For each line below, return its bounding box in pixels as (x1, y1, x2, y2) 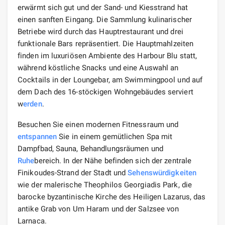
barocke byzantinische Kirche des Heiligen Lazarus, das (18, 192, 206, 201)
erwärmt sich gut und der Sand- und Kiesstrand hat (18, 3, 188, 12)
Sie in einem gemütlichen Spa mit (57, 132, 173, 141)
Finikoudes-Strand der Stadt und (18, 168, 128, 177)
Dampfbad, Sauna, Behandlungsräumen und (18, 144, 163, 153)
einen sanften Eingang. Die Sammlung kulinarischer (18, 15, 192, 24)
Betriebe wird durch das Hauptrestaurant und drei (18, 27, 183, 36)
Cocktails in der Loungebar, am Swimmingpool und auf (18, 75, 203, 84)
